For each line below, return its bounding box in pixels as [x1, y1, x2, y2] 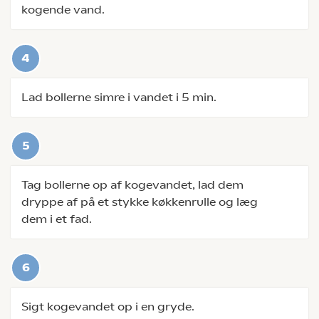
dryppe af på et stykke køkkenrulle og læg [21, 195, 258, 209]
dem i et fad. [21, 212, 92, 226]
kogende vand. [21, 3, 105, 16]
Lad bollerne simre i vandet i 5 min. [21, 90, 216, 104]
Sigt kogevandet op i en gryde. [21, 300, 194, 313]
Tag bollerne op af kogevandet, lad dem [21, 178, 244, 192]
